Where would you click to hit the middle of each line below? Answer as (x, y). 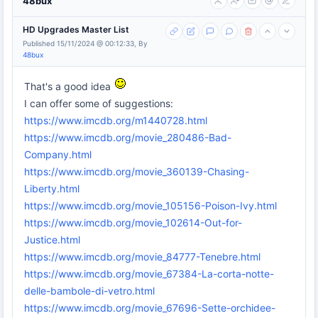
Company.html (58, 155)
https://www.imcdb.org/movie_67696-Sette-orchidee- (150, 308)
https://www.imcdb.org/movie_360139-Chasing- (137, 172)
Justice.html (52, 240)
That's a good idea (69, 87)
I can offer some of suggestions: (99, 104)
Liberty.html (52, 189)
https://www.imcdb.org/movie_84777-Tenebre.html (142, 257)
